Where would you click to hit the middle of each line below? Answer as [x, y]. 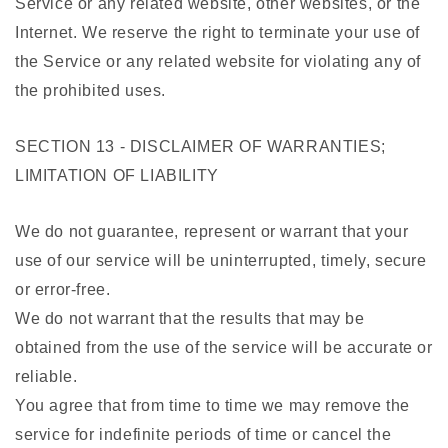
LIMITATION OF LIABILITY [117, 176]
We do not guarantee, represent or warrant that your [212, 232]
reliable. [46, 377]
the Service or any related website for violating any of [218, 62]
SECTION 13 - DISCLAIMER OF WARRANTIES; [200, 147]
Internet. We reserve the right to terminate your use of [218, 33]
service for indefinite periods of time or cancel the [203, 435]
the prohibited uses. [90, 91]
